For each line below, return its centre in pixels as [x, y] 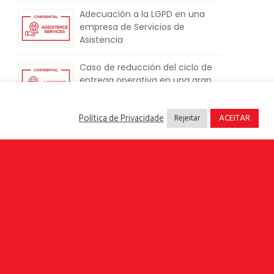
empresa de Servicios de [132, 27]
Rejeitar [187, 118]
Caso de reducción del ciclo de [146, 68]
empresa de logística [125, 93]
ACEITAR [235, 118]
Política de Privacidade [121, 118]
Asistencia [101, 39]
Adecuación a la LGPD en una [142, 14]
